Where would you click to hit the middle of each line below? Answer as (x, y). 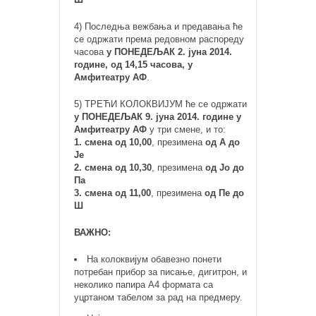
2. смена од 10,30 (113, 168)
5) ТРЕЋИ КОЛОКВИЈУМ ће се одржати (160, 104)
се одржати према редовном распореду (159, 39)
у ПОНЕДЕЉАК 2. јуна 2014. (169, 52)
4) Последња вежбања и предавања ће (158, 26)
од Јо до (225, 168)
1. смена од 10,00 (113, 142)
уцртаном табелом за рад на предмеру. (158, 297)
